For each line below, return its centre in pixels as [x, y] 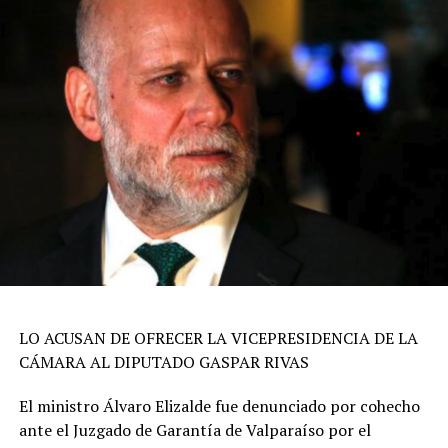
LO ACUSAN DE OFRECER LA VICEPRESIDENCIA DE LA [218, 337]
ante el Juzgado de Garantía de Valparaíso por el [194, 429]
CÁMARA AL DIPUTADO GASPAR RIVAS [163, 361]
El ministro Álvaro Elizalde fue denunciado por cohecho [219, 405]
